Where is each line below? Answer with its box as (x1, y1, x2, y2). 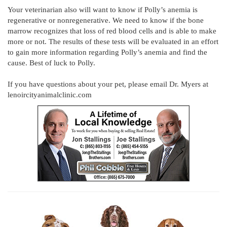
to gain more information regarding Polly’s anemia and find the (8, 48, 207, 57)
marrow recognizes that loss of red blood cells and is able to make (8, 27, 216, 35)
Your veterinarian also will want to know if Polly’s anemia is (8, 6, 198, 14)
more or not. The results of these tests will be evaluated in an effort (8, 37, 218, 46)
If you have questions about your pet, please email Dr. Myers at (8, 80, 208, 89)
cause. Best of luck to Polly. (8, 59, 95, 67)
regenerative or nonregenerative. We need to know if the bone (8, 16, 204, 25)
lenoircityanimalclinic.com (8, 91, 92, 99)
